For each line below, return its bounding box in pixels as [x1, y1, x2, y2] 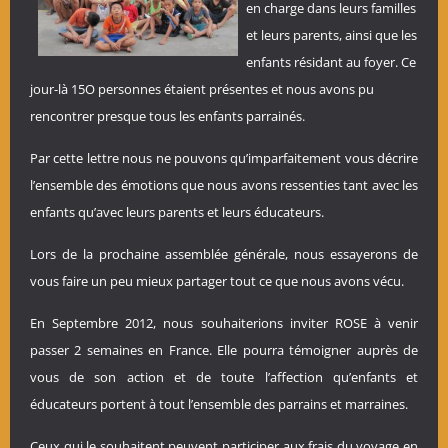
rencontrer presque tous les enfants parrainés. [30, 107, 305, 125]
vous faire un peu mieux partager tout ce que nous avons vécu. [30, 272, 404, 290]
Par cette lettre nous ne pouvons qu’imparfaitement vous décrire [30, 149, 418, 167]
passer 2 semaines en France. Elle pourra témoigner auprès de [30, 341, 418, 359]
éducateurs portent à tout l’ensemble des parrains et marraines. [30, 395, 408, 413]
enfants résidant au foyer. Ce [246, 53, 416, 71]
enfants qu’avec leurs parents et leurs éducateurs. [30, 203, 324, 221]
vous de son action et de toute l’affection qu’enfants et [30, 368, 418, 386]
